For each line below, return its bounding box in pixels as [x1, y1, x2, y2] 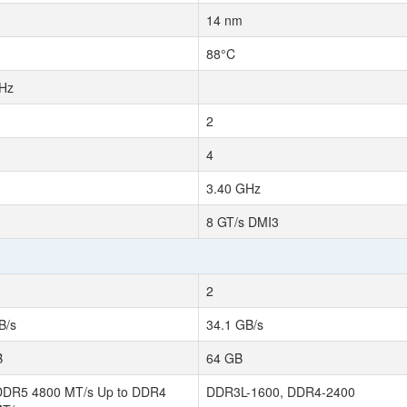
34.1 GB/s [206, 315, 263, 333]
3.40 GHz [206, 179, 261, 197]
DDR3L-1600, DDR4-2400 [206, 382, 355, 401]
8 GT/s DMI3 [206, 213, 279, 231]
